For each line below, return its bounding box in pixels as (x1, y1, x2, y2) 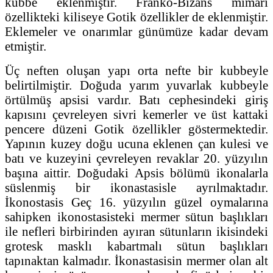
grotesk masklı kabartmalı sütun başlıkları (5, 238, 268, 253)
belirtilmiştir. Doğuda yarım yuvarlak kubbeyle (5, 77, 268, 92)
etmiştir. (5, 38, 46, 53)
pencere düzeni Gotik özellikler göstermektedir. (5, 121, 268, 136)
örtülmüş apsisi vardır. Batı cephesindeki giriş (5, 92, 268, 107)
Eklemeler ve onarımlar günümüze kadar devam (5, 24, 268, 38)
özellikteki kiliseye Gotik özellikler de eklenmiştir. (5, 9, 268, 24)
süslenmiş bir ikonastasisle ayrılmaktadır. (5, 180, 268, 194)
